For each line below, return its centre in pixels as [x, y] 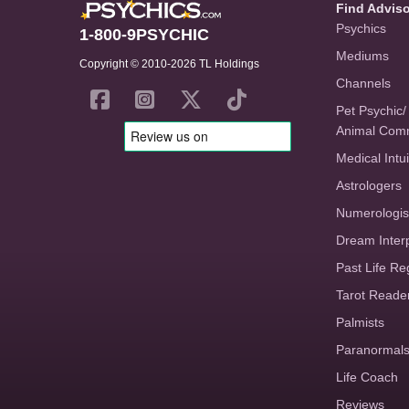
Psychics [361, 28]
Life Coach [367, 377]
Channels [363, 83]
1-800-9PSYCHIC [144, 35]
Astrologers [368, 185]
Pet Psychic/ [371, 110]
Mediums [362, 56]
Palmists [360, 322]
